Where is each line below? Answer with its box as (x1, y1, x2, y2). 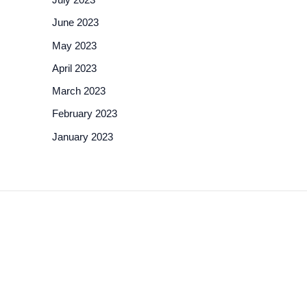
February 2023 (52, 108, 117, 120)
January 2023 (52, 130, 113, 143)
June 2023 (52, 16, 99, 29)
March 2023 (52, 85, 106, 97)
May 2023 (52, 39, 97, 51)
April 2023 (52, 62, 97, 74)
